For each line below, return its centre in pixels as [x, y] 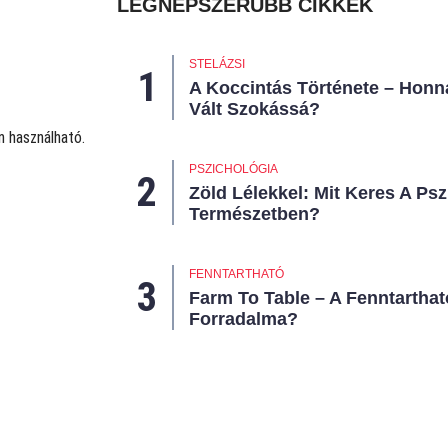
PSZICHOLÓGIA [233, 169]
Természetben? [254, 214]
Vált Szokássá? [254, 109]
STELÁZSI [217, 64]
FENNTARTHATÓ [236, 274]
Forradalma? [243, 319]
